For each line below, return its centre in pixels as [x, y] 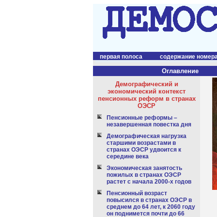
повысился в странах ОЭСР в [149, 200]
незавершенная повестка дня [149, 124]
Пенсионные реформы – [142, 118]
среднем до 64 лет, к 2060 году [151, 207]
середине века [128, 156]
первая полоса [121, 57]
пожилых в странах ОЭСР [144, 175]
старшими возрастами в [141, 143]
